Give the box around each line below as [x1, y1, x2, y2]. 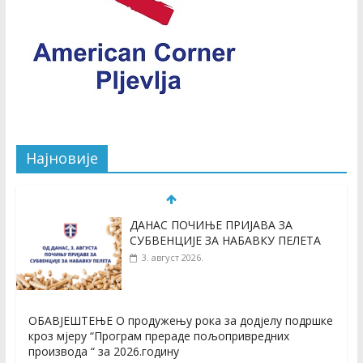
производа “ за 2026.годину [28, 344, 179, 360]
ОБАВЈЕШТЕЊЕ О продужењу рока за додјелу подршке [28, 313, 333, 329]
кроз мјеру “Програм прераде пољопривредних [28, 328, 289, 344]
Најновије [25, 148, 98, 169]
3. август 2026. [141, 251, 203, 264]
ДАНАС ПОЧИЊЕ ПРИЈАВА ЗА [129, 217, 293, 233]
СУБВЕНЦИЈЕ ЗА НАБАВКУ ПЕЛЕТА [129, 233, 321, 249]
